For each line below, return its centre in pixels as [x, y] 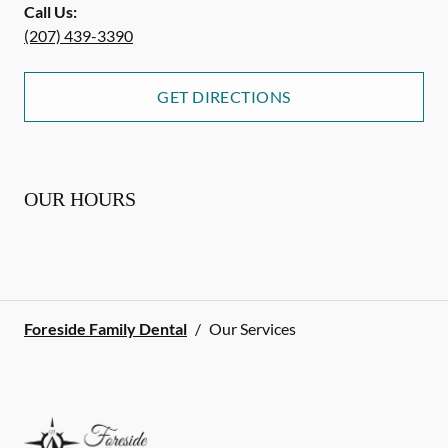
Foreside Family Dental [105, 328]
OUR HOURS [80, 199]
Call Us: [50, 11]
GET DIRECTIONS [224, 96]
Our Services [252, 328]
